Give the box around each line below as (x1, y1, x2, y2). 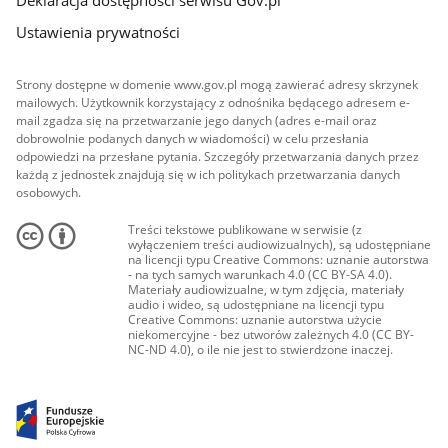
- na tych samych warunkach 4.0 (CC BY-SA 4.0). (128, 266, 393, 284)
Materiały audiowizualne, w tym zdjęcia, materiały (128, 281, 405, 299)
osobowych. (16, 183, 82, 201)
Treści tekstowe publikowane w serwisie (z (128, 221, 363, 239)
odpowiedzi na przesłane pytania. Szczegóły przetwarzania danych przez (16, 147, 420, 165)
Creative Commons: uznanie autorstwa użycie (128, 311, 383, 329)
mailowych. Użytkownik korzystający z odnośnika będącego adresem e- (16, 93, 411, 111)
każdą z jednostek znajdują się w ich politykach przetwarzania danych (16, 165, 401, 183)
